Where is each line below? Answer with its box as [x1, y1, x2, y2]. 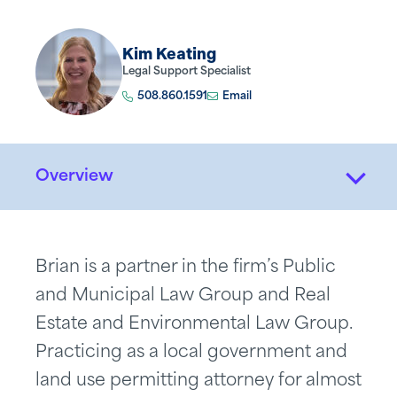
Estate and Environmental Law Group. [35, 316, 352, 333]
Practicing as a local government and [35, 345, 347, 362]
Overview [35, 168, 113, 185]
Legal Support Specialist [122, 66, 251, 77]
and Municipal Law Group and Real [35, 288, 331, 305]
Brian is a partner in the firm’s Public [35, 260, 336, 276]
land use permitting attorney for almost [35, 373, 362, 390]
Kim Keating [122, 43, 216, 64]
